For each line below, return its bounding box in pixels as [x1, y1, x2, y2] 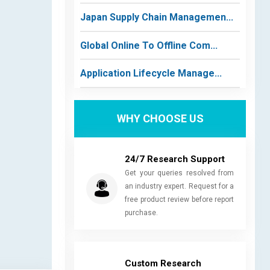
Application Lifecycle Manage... [80, 67, 222, 79]
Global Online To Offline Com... [80, 39, 218, 51]
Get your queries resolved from [125, 168, 234, 177]
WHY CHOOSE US [116, 112, 204, 125]
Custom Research [125, 257, 201, 269]
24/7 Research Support [125, 153, 225, 165]
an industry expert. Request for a [125, 181, 234, 190]
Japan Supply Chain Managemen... [80, 11, 233, 23]
